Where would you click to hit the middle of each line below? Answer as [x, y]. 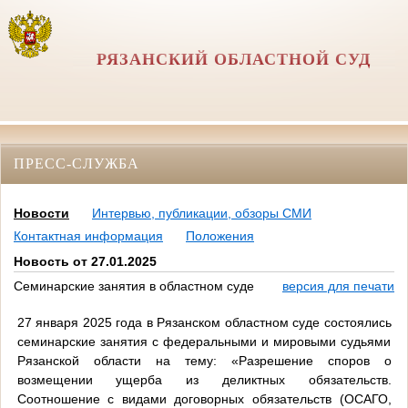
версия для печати [338, 286]
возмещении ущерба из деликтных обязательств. [204, 379]
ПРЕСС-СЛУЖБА [76, 163]
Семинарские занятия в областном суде [134, 286]
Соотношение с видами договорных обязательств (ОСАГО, [204, 398]
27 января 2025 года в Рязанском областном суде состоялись [204, 322]
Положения [220, 236]
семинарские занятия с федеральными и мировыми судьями [204, 341]
